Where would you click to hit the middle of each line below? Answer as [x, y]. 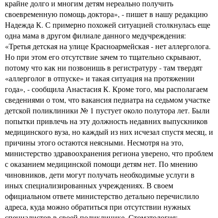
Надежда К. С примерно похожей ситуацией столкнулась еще [108, 24]
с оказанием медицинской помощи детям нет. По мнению [101, 163]
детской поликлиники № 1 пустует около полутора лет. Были [107, 110]
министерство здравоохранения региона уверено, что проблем [109, 153]
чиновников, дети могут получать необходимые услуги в [100, 174]
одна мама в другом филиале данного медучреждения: [95, 35]
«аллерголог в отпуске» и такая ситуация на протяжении [100, 78]
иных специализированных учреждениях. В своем [89, 185]
